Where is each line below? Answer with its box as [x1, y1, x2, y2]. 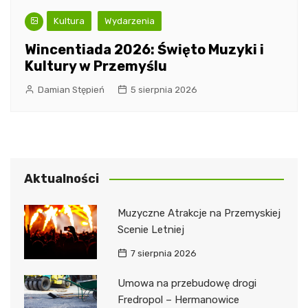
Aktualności [24, 170, 99, 186]
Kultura [54, 15, 85, 26]
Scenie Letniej [117, 223, 184, 236]
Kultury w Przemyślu [25, 57, 167, 74]
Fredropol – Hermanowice [117, 293, 239, 306]
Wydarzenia [104, 15, 155, 26]
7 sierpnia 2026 [130, 247, 197, 258]
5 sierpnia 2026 [131, 84, 197, 95]
